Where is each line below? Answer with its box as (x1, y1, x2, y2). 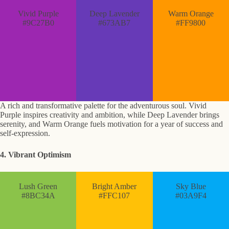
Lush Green (19, 182, 58, 191)
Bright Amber (92, 182, 137, 191)
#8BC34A (21, 191, 55, 200)
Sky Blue (175, 182, 206, 191)
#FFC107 (99, 191, 130, 200)
